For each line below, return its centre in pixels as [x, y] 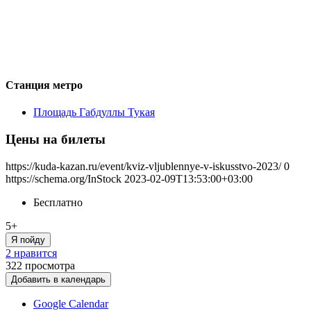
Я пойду [28, 239]
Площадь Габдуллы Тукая [94, 112]
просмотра [50, 265]
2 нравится [31, 253]
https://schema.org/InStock [64, 178]
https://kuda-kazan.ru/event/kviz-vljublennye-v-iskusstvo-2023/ [143, 166]
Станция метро [44, 85]
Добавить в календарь [58, 279]
